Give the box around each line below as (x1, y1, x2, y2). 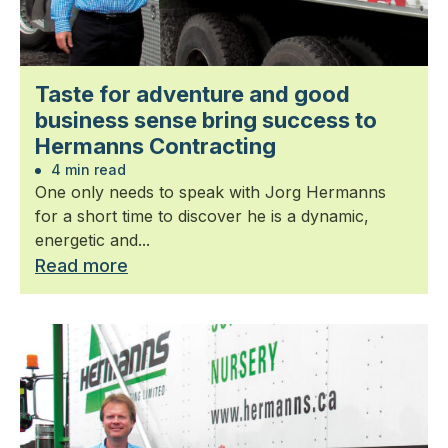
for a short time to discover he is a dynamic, (35, 206, 369, 227)
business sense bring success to (35, 107, 377, 134)
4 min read (47, 161, 126, 179)
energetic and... (35, 230, 150, 251)
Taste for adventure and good (35, 81, 350, 108)
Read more (35, 255, 128, 277)
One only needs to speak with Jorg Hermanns (35, 182, 386, 203)
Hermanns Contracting (35, 133, 276, 160)
